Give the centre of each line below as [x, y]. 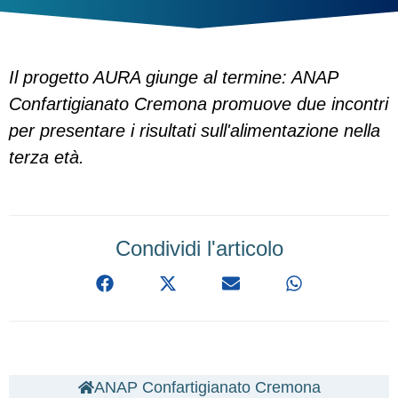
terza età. [47, 157]
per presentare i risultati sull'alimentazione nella [195, 131]
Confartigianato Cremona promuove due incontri [199, 104]
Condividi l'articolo [199, 248]
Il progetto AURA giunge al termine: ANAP [173, 77]
